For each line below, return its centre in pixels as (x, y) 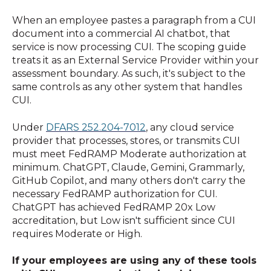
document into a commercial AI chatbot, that (121, 34)
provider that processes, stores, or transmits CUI (126, 140)
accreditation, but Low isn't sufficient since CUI (124, 220)
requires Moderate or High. (77, 233)
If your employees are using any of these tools (134, 261)
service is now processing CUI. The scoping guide (129, 47)
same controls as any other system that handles (127, 87)
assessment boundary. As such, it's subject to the (129, 74)
